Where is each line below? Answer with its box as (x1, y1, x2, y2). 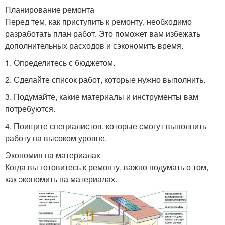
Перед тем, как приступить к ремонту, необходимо (5, 16, 192, 27)
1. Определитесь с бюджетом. (5, 57, 115, 68)
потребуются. (5, 103, 55, 115)
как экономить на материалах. (5, 173, 117, 185)
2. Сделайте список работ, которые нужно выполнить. (5, 74, 205, 85)
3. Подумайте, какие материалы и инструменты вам (5, 91, 198, 102)
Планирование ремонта (5, 4, 94, 15)
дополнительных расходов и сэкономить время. (5, 40, 183, 51)
